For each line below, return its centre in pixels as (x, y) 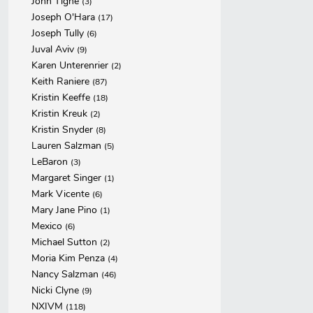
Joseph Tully (59, 33)
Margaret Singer (68, 178)
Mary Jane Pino (66, 210)
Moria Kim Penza (70, 258)
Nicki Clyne (57, 290)
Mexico (48, 226)
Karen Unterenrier (71, 65)
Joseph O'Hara (65, 17)
